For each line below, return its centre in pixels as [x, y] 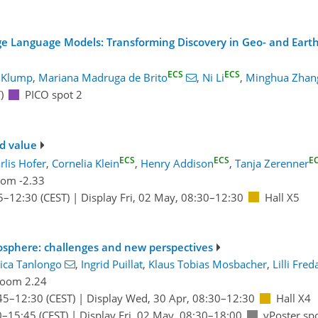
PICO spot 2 [53, 95]
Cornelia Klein [85, 163]
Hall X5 [282, 197]
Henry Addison [177, 163]
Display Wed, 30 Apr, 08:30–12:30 [170, 298]
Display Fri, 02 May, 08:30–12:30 [162, 197]
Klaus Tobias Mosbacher [207, 264]
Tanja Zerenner [272, 163]
